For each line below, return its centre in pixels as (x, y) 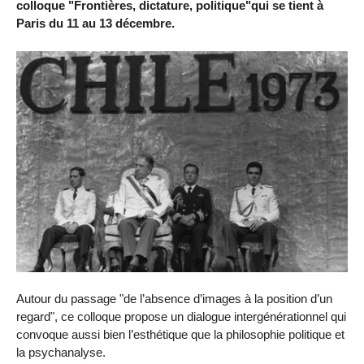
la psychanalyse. (61, 353)
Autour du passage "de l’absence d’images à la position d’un (174, 299)
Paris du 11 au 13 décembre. (95, 23)
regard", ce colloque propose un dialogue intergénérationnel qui (181, 317)
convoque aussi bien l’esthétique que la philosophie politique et (180, 335)
